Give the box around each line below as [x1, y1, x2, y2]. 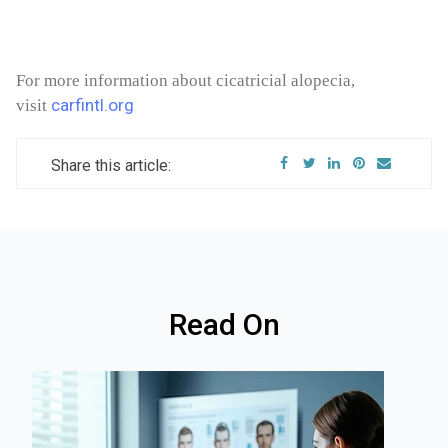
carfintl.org [51, 95, 134, 116]
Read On [168, 307, 280, 343]
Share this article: [51, 156, 172, 176]
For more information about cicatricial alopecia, [16, 71, 355, 91]
